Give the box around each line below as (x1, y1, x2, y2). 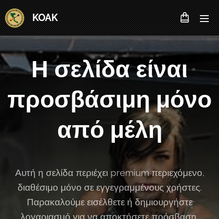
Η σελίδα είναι (31, 55, 188, 83)
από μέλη (57, 116, 162, 143)
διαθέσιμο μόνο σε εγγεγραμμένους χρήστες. (17, 182, 202, 193)
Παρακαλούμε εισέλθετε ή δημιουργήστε (26, 197, 193, 207)
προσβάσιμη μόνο (7, 86, 212, 113)
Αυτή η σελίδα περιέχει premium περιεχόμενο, (15, 167, 204, 178)
